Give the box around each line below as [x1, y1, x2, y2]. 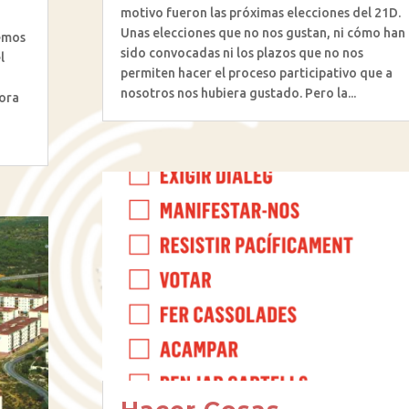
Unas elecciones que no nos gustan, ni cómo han [120, 26, 405, 41]
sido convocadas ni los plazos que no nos [120, 46, 363, 61]
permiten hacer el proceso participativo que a [120, 66, 393, 81]
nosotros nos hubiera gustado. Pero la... [120, 86, 356, 101]
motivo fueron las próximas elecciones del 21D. [120, 5, 401, 21]
